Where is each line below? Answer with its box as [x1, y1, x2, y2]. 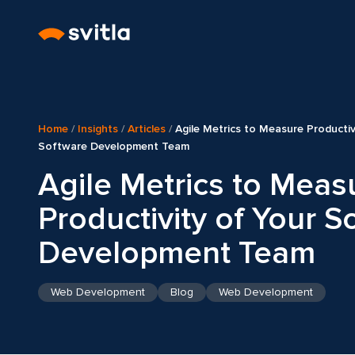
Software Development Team [38, 139, 189, 153]
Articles [128, 122, 166, 136]
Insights [78, 122, 118, 136]
